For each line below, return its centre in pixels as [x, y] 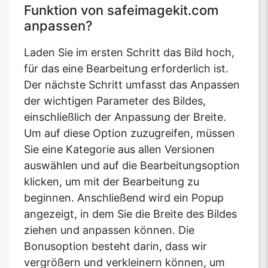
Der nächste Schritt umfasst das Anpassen [132, 85]
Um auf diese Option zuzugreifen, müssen [130, 133]
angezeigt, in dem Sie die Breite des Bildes [130, 214]
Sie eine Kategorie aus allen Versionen [119, 150]
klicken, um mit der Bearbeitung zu [112, 182]
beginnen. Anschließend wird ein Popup [124, 198]
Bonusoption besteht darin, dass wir [115, 246]
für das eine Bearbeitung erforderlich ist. [126, 69]
